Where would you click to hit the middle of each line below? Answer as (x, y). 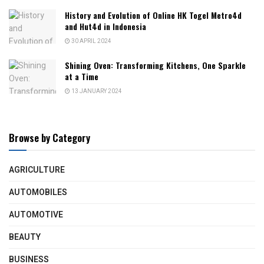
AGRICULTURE (37, 170)
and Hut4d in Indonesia (105, 27)
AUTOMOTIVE (36, 215)
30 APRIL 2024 (91, 42)
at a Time (82, 77)
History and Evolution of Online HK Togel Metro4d (153, 15)
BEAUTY (25, 237)
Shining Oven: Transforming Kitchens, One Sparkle (155, 65)
